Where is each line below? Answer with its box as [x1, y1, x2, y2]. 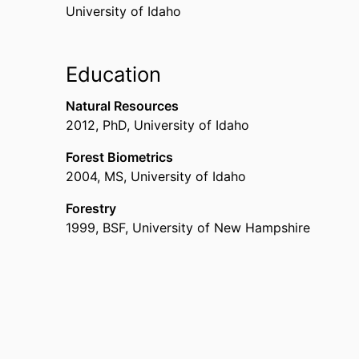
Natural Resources [66, 98, 179, 114]
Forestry [66, 200, 116, 216]
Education [66, 62, 161, 87]
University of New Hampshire [132, 220, 310, 236]
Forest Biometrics [66, 149, 173, 165]
